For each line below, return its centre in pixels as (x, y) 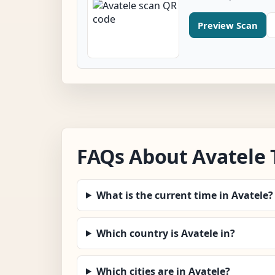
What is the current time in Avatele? (184, 195)
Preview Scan (228, 25)
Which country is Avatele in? (165, 233)
